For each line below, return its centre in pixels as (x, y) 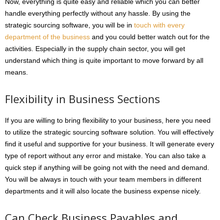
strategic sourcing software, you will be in (69, 25)
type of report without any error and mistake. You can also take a (105, 156)
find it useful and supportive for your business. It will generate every (110, 144)
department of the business (47, 37)
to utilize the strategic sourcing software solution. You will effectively (109, 132)
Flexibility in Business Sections (82, 99)
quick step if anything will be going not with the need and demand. (107, 168)
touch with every (159, 25)
